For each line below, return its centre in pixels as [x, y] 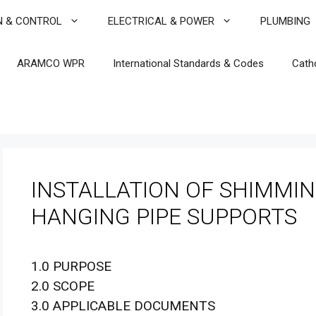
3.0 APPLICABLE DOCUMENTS [123, 306]
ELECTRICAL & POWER [161, 21]
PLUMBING [285, 21]
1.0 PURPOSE [71, 266]
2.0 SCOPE [63, 286]
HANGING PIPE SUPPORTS [164, 217]
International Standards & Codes [188, 63]
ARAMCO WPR [51, 63]
